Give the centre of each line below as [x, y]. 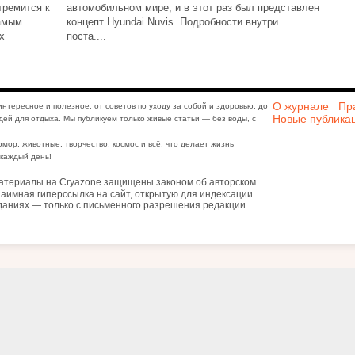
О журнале [301, 106]
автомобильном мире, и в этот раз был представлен [193, 8]
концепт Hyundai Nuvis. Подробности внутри [172, 22]
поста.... [86, 36]
